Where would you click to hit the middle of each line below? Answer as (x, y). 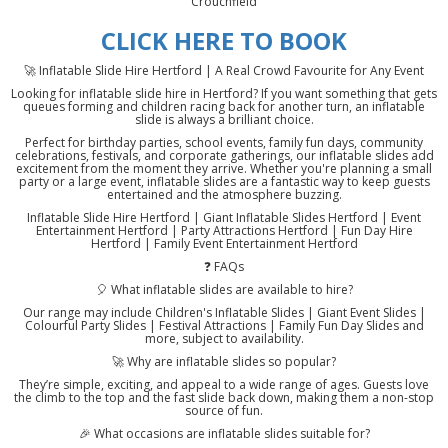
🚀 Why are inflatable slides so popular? (224, 362)
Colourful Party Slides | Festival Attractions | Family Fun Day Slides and (224, 326)
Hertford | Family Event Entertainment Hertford (224, 244)
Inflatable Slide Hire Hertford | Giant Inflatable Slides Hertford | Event (224, 218)
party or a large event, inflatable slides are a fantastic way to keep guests (224, 182)
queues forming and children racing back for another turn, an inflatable (224, 107)
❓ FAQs (224, 267)
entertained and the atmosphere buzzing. (224, 195)
